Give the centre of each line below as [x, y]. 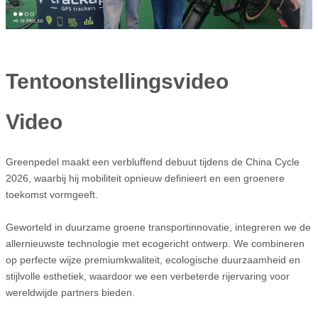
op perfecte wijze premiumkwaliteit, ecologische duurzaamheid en [153, 260]
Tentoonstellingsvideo [117, 82]
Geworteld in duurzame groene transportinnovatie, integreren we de [158, 227]
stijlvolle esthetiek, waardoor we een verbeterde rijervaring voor [148, 276]
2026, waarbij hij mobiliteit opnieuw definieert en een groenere [145, 179]
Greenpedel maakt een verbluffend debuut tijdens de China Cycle [153, 162]
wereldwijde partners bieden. [70, 293]
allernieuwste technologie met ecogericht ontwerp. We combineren [155, 244]
